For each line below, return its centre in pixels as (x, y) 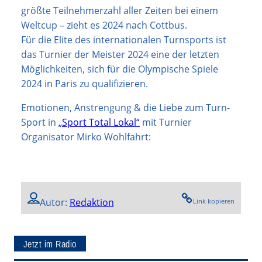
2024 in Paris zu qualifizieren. (85, 83)
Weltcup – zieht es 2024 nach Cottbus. (104, 25)
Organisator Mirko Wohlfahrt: (86, 137)
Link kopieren (214, 201)
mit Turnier (166, 122)
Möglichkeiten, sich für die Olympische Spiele (120, 69)
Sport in (40, 122)
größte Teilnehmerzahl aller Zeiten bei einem (120, 10)
